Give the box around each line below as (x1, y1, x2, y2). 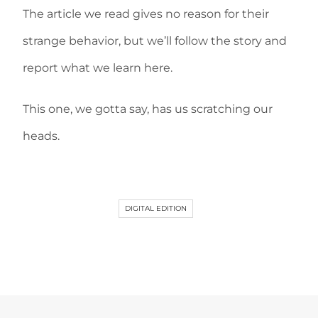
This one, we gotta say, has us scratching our (23, 102, 273, 116)
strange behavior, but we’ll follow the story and (23, 34, 287, 48)
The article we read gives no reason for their (23, 7, 269, 21)
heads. (23, 129, 60, 143)
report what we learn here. (23, 61, 172, 75)
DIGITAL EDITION (124, 204, 187, 214)
